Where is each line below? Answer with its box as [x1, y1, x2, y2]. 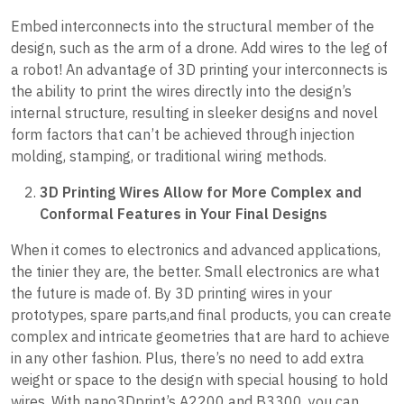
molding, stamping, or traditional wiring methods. [11, 147, 326, 166]
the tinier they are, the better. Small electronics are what [11, 262, 380, 281]
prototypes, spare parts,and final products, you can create [11, 306, 391, 325]
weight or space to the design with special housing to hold [11, 371, 388, 390]
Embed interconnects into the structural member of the [11, 17, 374, 36]
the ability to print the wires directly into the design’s [11, 82, 352, 101]
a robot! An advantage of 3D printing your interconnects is [11, 60, 388, 79]
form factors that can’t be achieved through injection [11, 125, 354, 144]
